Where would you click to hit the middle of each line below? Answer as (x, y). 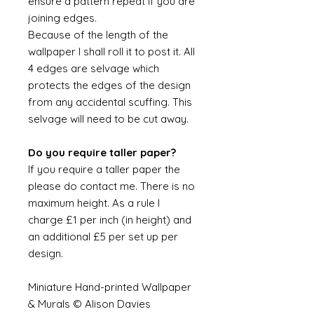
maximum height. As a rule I (94, 203)
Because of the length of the (98, 35)
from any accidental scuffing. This (110, 102)
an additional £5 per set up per (103, 237)
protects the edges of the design (109, 85)
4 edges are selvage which (94, 68)
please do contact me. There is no (111, 186)
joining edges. (62, 18)
